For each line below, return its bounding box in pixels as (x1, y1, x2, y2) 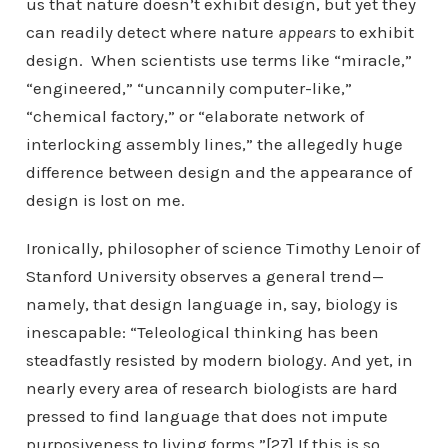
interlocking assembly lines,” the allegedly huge (25, 134, 403, 154)
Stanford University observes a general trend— (25, 266, 384, 286)
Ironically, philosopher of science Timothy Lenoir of (25, 238, 420, 258)
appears (277, 22, 336, 42)
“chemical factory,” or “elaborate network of (25, 106, 364, 126)
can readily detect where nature (25, 22, 278, 42)
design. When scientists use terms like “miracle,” (25, 50, 412, 70)
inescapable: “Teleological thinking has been (25, 322, 379, 342)
